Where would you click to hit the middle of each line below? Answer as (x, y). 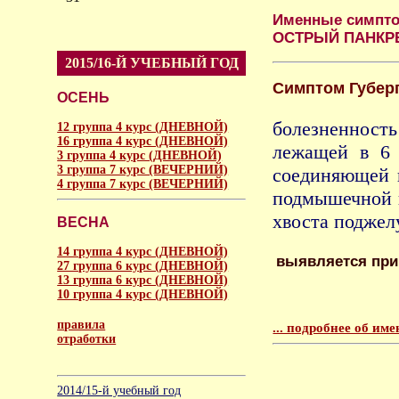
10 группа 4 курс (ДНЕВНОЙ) (143, 294)
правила (81, 324)
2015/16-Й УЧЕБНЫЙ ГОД (151, 62)
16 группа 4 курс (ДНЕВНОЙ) (143, 141)
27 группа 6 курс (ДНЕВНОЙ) (143, 265)
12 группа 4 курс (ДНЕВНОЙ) (143, 126)
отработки (87, 338)
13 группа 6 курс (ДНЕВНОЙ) (143, 280)
